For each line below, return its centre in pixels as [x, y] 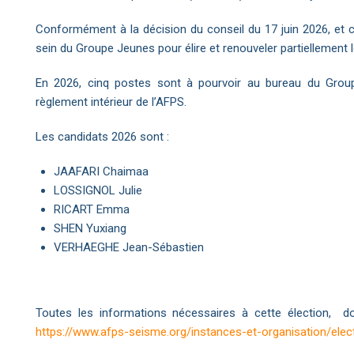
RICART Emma [91, 209]
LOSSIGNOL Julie [98, 190]
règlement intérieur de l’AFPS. [111, 102]
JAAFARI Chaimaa [101, 171]
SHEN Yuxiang [90, 228]
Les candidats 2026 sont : [104, 136]
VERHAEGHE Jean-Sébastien [128, 247]
